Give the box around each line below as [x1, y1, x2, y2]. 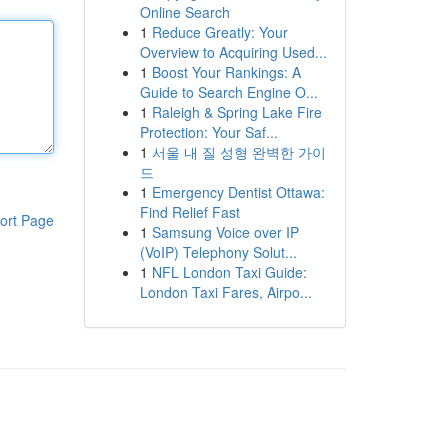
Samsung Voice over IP [151, 222, 299, 242]
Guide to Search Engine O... [139, 82, 318, 102]
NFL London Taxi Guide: [151, 262, 307, 282]
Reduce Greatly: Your [151, 22, 288, 42]
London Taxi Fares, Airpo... [139, 282, 312, 302]
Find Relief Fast [139, 202, 240, 222]
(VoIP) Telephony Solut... [139, 242, 297, 262]
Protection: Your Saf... [139, 122, 278, 142]
